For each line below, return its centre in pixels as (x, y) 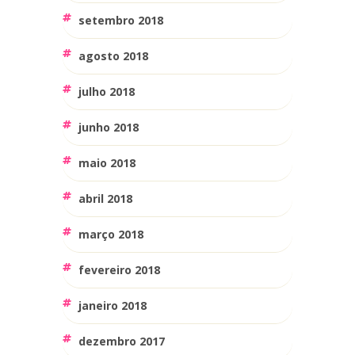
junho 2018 (109, 127)
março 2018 (111, 234)
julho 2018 (107, 91)
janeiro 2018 (113, 305)
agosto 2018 (113, 55)
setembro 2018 (121, 20)
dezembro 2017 (122, 341)
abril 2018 (105, 198)
